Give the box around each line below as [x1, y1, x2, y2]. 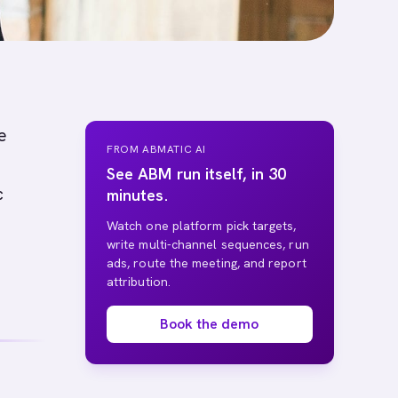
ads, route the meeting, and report [107, 255, 306, 271]
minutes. [107, 185, 168, 205]
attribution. [107, 274, 171, 290]
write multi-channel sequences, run [107, 236, 309, 252]
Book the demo [160, 314, 259, 333]
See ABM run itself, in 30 [107, 163, 287, 184]
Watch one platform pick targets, [107, 218, 297, 234]
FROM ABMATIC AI [107, 142, 206, 156]
